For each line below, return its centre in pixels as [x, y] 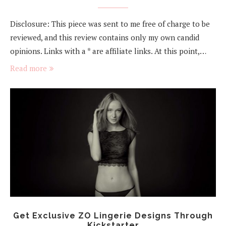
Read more [29, 68]
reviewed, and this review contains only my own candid [105, 38]
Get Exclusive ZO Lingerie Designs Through [113, 215]
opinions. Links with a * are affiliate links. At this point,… [108, 51]
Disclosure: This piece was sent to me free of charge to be [110, 24]
